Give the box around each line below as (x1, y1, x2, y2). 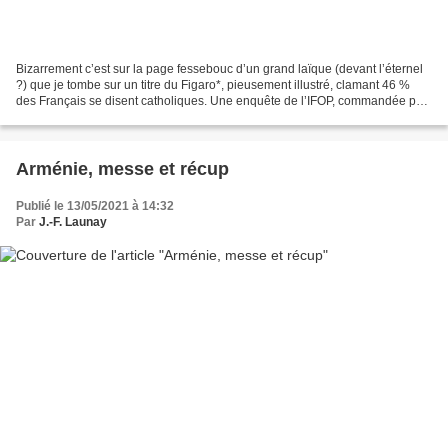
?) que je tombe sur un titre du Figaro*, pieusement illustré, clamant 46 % (16, 77, 410, 92)
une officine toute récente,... (16, 109, 165, 124)
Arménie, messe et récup (16, 158, 229, 179)
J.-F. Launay (39, 214, 107, 229)
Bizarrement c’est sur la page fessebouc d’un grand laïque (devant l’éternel (16, 61, 423, 76)
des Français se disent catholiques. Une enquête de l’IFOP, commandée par (16, 93, 427, 108)
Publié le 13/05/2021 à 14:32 (16, 198, 174, 213)
